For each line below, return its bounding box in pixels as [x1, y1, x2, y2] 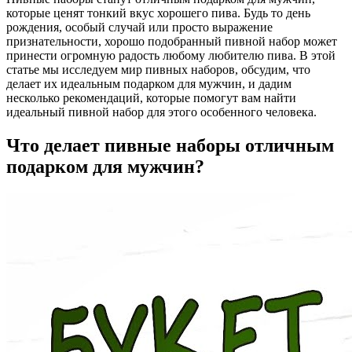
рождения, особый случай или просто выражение [6, 20, 273, 35]
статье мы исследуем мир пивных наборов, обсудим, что [6, 63, 310, 77]
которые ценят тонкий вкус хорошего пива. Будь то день [6, 6, 310, 20]
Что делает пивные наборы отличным [6, 135, 334, 156]
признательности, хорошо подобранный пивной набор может [6, 35, 337, 49]
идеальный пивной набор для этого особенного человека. [6, 105, 317, 119]
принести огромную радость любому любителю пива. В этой [6, 49, 335, 63]
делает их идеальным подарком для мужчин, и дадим [6, 77, 291, 91]
